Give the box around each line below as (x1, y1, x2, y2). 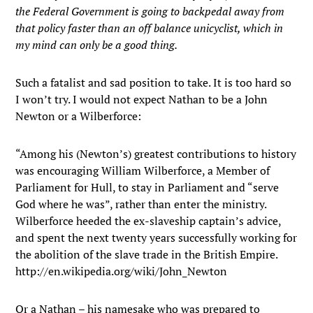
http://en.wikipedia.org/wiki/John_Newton (15, 263, 228, 279)
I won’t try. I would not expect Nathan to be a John (15, 92, 268, 107)
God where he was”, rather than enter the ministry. (15, 196, 267, 212)
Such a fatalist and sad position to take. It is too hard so (15, 75, 292, 90)
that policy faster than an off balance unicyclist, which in (15, 20, 284, 36)
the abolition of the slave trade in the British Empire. (15, 247, 278, 262)
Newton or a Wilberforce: (15, 108, 142, 124)
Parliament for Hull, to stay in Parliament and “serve (15, 180, 279, 195)
